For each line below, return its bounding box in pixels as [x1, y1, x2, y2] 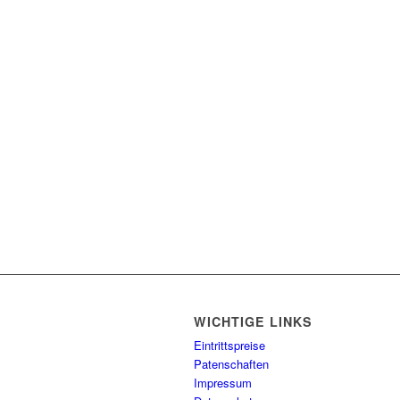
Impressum [194, 374, 252, 391]
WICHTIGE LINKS [194, 312, 312, 330]
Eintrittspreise [194, 337, 265, 354]
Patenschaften [194, 355, 269, 372]
